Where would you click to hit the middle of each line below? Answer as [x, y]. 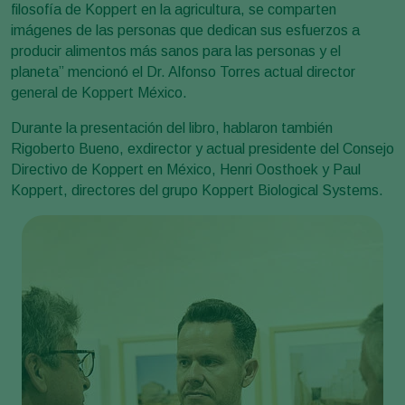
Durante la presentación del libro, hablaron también [172, 127]
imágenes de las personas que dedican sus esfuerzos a [185, 30]
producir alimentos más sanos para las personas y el [176, 51]
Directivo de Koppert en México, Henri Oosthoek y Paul [186, 169]
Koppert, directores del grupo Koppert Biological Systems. [197, 190]
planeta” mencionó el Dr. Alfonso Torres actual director [183, 71]
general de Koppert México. [99, 92]
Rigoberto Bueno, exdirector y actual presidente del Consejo [202, 148]
